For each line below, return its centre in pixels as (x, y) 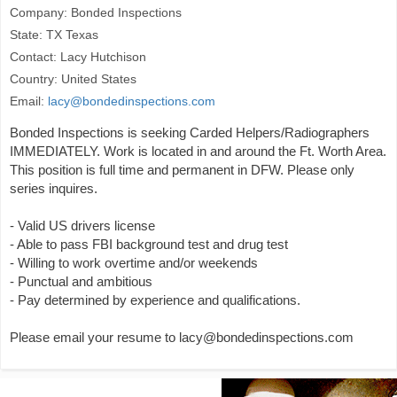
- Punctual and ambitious (81, 281)
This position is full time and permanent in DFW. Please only (182, 170)
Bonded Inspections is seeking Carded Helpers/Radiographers (190, 132)
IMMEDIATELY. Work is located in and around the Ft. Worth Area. (198, 151)
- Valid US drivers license (82, 226)
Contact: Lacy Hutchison (78, 57)
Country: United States (73, 79)
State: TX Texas (54, 35)
